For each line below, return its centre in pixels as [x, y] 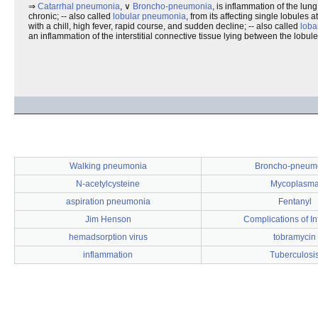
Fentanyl [295, 202]
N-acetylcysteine [108, 184]
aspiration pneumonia [108, 202]
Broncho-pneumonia [172, 6]
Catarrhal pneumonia [79, 6]
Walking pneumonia [108, 166]
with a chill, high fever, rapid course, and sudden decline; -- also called [164, 26]
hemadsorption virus [108, 237]
